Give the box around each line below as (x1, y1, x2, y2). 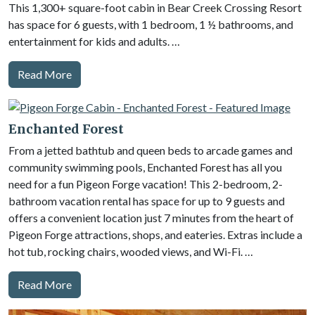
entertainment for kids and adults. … (8, 34, 180, 48)
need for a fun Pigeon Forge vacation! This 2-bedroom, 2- (8, 177, 283, 191)
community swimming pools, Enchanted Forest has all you (8, 160, 282, 174)
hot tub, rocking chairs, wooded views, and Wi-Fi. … (8, 245, 253, 258)
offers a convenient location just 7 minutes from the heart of (8, 211, 294, 224)
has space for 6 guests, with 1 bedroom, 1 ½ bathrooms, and (8, 18, 293, 31)
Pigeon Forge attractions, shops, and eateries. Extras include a (8, 228, 302, 241)
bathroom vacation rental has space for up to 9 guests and (8, 194, 285, 207)
